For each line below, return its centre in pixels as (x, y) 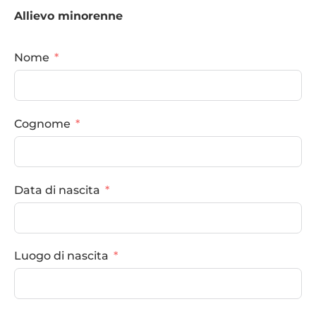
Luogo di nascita (61, 256)
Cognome (42, 123)
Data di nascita (57, 190)
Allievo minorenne (68, 16)
